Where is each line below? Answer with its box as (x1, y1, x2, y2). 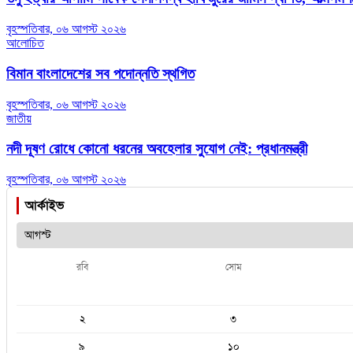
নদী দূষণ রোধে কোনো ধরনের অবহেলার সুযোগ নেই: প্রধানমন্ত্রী (6, 140, 307, 158)
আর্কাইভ (25, 197, 64, 215)
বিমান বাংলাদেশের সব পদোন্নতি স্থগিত (6, 65, 195, 82)
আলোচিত (6, 36, 44, 50)
